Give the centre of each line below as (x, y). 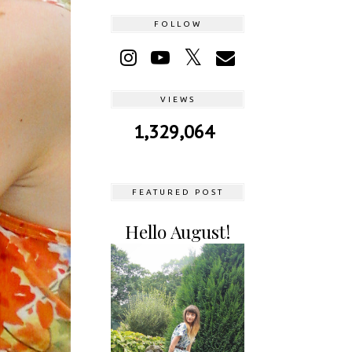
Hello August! (178, 232)
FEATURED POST (178, 192)
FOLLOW (178, 24)
